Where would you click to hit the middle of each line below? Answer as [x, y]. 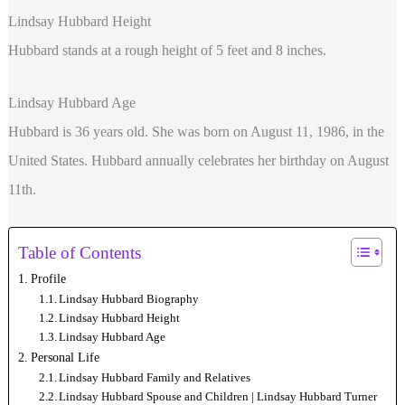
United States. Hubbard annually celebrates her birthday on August [198, 160]
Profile [48, 279]
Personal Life [65, 358]
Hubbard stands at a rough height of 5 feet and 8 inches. [167, 51]
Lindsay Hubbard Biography [129, 299]
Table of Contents [80, 253]
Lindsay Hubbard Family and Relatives [155, 378]
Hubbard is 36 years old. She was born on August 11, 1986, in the [196, 131]
